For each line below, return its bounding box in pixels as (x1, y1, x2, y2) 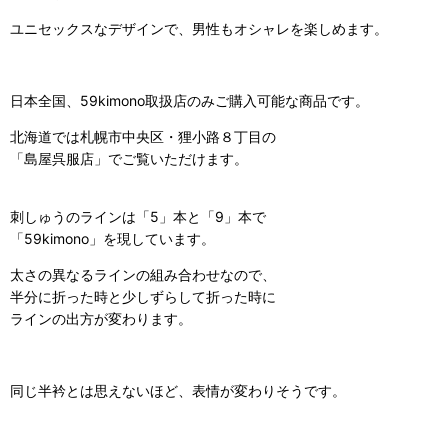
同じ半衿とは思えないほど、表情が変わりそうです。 (10, 382, 346, 400)
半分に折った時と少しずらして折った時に (10, 288, 276, 306)
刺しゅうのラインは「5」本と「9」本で (10, 208, 266, 226)
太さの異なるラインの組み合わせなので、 (10, 266, 276, 284)
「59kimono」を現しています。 (10, 230, 215, 248)
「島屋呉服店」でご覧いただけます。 (10, 150, 248, 168)
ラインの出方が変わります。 (10, 310, 192, 328)
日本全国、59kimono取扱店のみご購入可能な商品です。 (10, 92, 369, 110)
